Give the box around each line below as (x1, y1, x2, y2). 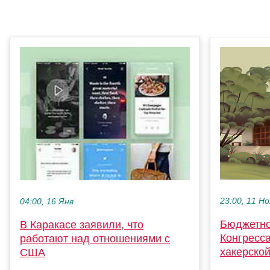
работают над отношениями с (20, 232, 170, 245)
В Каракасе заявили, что (20, 218, 143, 231)
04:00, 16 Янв (20, 196, 74, 206)
